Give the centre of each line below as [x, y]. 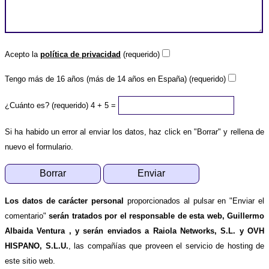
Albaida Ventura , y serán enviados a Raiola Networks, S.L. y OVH [134, 231]
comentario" [27, 216]
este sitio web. [30, 261]
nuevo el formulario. [39, 147]
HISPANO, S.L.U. [37, 246]
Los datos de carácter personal [65, 201]
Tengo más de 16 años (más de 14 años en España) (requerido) [115, 79]
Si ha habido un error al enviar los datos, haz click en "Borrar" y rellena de [134, 131]
